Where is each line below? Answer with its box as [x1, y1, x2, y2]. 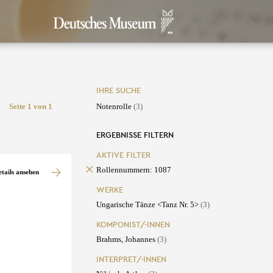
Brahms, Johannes [96, 235, 157, 244]
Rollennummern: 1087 [96, 165, 171, 175]
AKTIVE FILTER [96, 150, 151, 161]
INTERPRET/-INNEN [96, 254, 166, 265]
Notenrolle [96, 102, 133, 112]
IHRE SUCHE [96, 85, 141, 96]
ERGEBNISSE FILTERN [96, 130, 174, 141]
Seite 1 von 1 [9, 102, 53, 111]
